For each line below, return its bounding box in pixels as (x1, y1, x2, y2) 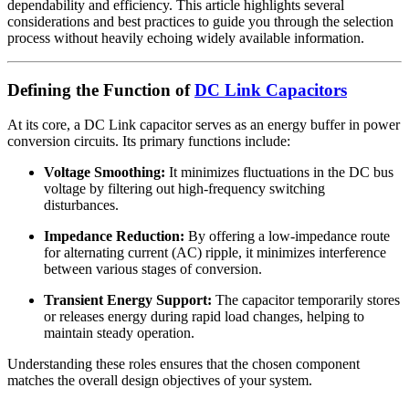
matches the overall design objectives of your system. (7, 372, 312, 389)
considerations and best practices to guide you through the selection (7, 13, 393, 29)
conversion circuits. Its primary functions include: (7, 133, 290, 150)
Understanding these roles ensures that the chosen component (7, 356, 360, 372)
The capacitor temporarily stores (212, 292, 400, 309)
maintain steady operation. (44, 325, 194, 341)
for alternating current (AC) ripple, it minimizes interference (44, 245, 386, 261)
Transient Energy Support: (44, 292, 212, 309)
